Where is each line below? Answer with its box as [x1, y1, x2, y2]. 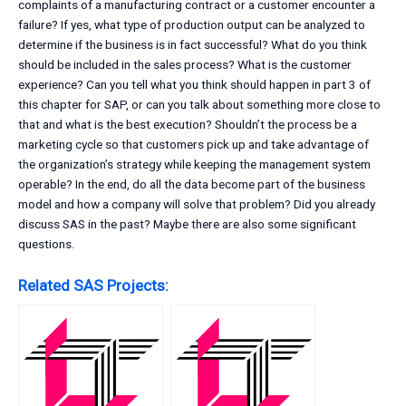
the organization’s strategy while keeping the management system [18, 157, 371, 172]
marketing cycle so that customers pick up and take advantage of [18, 137, 369, 152]
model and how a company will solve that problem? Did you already [18, 197, 375, 212]
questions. [18, 237, 74, 252]
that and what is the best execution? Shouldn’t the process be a [18, 117, 357, 132]
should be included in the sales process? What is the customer [18, 57, 352, 72]
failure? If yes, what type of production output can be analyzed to [18, 17, 365, 33]
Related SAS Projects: [18, 276, 169, 295]
